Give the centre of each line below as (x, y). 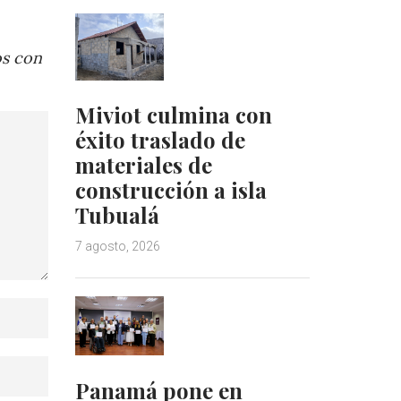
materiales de (143, 165)
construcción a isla (171, 190)
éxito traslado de (160, 140)
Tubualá (117, 215)
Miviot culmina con (173, 115)
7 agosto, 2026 (117, 247)
